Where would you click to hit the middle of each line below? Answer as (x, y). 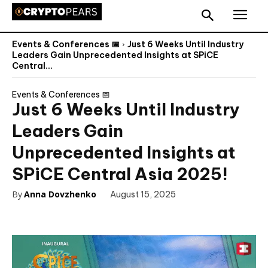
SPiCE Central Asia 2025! (120, 174)
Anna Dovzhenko (60, 194)
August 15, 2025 (143, 195)
